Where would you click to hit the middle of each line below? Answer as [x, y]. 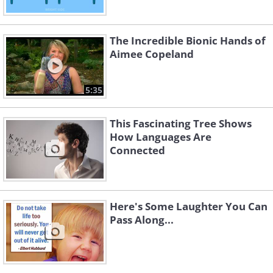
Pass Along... [142, 220]
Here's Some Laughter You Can [189, 207]
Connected [137, 151]
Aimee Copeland [152, 54]
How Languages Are [161, 137]
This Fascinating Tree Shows [181, 124]
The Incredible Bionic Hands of [188, 41]
